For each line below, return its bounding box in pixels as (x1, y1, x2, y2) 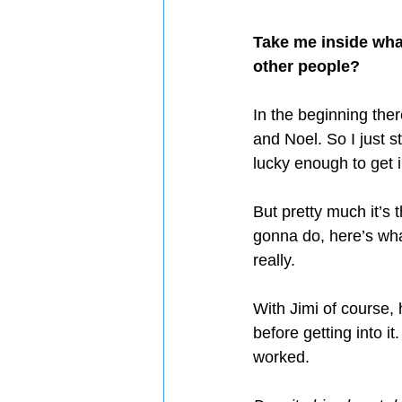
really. (253, 251, 295, 270)
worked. (253, 348, 310, 367)
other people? (253, 57, 360, 76)
